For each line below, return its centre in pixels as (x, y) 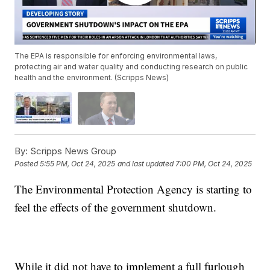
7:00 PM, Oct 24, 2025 (214, 164)
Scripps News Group (72, 151)
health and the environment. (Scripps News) (92, 78)
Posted (27, 164)
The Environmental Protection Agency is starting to (133, 189)
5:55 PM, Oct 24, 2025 (78, 164)
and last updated (146, 164)
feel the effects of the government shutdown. (116, 207)
